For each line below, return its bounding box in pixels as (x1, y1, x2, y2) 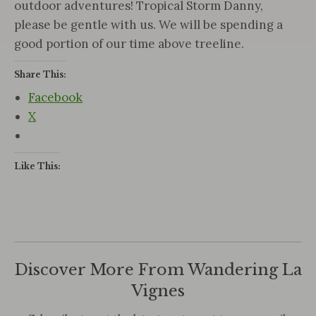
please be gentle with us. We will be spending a (14, 17, 283, 32)
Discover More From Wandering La (14, 260, 302, 279)
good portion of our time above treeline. (14, 36, 244, 51)
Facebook (28, 90, 83, 105)
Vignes (131, 281, 185, 300)
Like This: (14, 161, 61, 171)
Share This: (14, 69, 66, 80)
